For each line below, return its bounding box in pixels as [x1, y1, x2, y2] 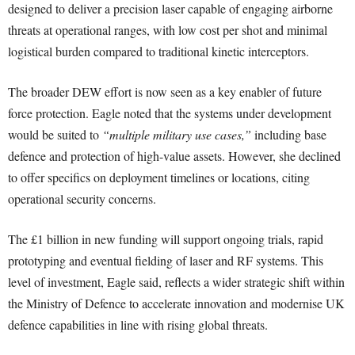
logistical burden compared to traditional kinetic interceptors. [8, 43, 309, 60]
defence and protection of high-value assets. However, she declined [8, 147, 341, 165]
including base [251, 126, 326, 143]
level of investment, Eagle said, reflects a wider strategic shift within [8, 273, 345, 291]
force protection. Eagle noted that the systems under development [8, 105, 331, 122]
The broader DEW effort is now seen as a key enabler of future [8, 83, 322, 101]
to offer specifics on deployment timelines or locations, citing [8, 169, 310, 186]
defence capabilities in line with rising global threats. [8, 316, 268, 334]
